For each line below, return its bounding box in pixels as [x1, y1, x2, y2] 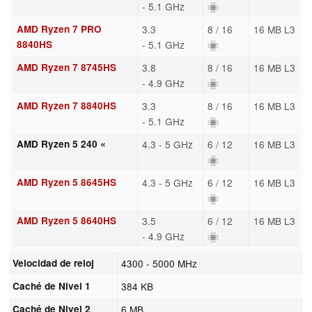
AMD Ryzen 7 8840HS [16, 98, 116, 112]
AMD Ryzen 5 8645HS [16, 175, 116, 189]
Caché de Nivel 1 [13, 279, 91, 292]
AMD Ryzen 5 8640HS [16, 213, 116, 227]
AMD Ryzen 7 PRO [16, 22, 102, 36]
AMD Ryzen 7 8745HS [16, 60, 116, 74]
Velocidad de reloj [13, 256, 95, 270]
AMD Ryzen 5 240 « [16, 136, 106, 150]
